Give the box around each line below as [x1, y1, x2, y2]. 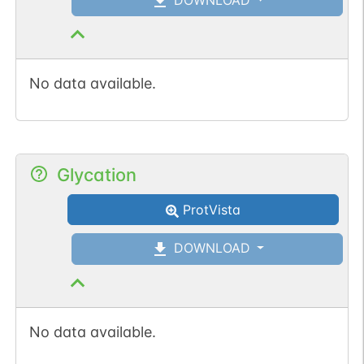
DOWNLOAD [169, 240, 250, 257]
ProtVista [179, 201, 241, 218]
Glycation [56, 163, 136, 185]
